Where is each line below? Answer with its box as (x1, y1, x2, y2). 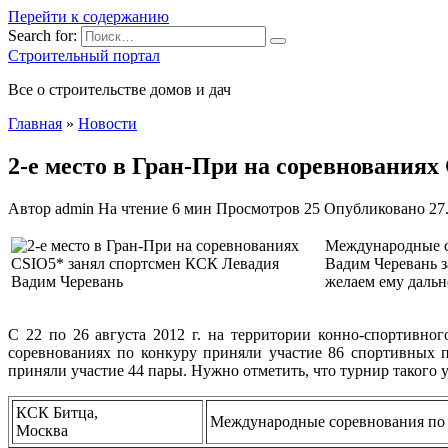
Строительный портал (8, 47, 160, 64)
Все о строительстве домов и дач (8, 81, 231, 98)
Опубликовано (324, 199, 425, 217)
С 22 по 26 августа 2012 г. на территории (8, 325, 318, 343)
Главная (8, 115, 62, 132)
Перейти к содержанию (8, 8, 169, 25)
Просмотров (216, 199, 300, 217)
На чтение (98, 199, 168, 217)
